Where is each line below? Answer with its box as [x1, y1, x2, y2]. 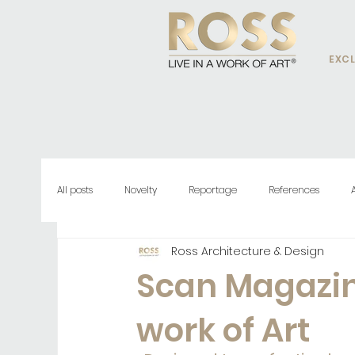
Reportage [189, 183, 237, 197]
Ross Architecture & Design [171, 242, 324, 259]
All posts [57, 183, 93, 197]
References [269, 183, 319, 197]
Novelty [124, 183, 157, 197]
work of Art [136, 308, 310, 353]
